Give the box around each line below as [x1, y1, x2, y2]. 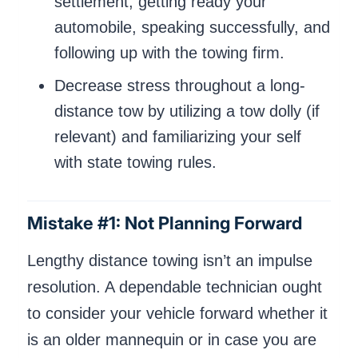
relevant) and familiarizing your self [54, 127, 301, 145]
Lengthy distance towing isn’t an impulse [27, 251, 312, 269]
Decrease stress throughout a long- [54, 76, 305, 94]
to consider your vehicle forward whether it [27, 304, 328, 322]
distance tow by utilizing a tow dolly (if [54, 101, 320, 120]
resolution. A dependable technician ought [27, 277, 322, 296]
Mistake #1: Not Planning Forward [27, 212, 302, 233]
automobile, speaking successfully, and [54, 18, 330, 37]
